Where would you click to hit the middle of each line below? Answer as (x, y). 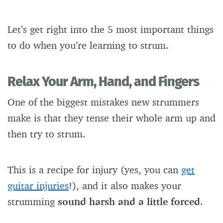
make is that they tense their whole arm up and (111, 118)
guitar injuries (38, 186)
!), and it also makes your (125, 186)
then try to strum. (48, 134)
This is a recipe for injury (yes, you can (94, 170)
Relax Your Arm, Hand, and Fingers (105, 82)
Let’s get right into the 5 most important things (111, 29)
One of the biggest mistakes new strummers (103, 102)
